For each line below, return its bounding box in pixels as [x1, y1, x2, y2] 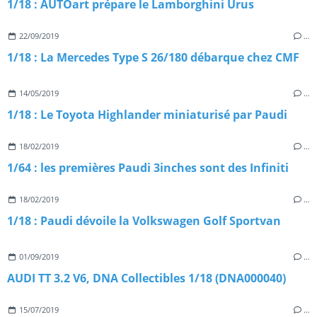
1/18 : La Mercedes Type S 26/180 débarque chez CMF [7, 49, 299, 65]
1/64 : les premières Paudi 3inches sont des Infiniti [7, 159, 289, 175]
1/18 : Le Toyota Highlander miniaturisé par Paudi [7, 106, 287, 122]
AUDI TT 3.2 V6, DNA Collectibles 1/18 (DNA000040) [7, 270, 286, 286]
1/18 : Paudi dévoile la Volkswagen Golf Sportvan [7, 212, 281, 229]
